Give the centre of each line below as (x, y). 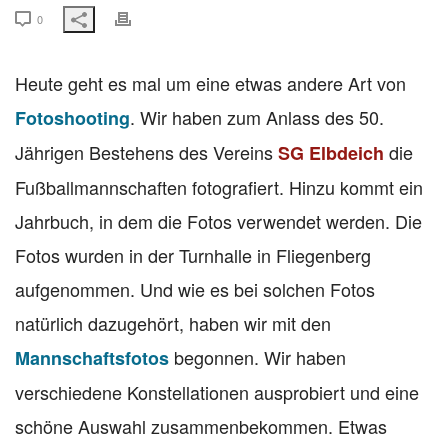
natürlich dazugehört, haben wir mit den (173, 322)
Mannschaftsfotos (92, 357)
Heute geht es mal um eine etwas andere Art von (210, 82)
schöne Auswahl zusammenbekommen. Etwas (201, 425)
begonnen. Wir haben (257, 356)
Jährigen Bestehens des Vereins (146, 151)
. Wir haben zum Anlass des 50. (257, 116)
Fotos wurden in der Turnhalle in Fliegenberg (193, 254)
